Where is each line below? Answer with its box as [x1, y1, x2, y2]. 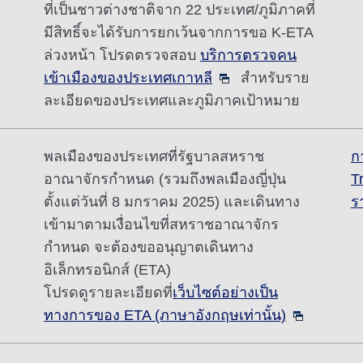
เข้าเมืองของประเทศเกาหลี [44, 70, 212, 86]
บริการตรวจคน [200, 47, 297, 63]
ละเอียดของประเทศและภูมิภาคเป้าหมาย [44, 92, 300, 109]
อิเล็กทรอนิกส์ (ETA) [44, 262, 171, 278]
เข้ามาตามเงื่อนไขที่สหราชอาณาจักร [44, 216, 279, 233]
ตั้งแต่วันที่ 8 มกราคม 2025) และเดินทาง [44, 194, 300, 210]
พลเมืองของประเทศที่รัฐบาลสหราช [44, 148, 264, 164]
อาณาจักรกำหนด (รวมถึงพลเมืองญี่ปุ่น [44, 171, 286, 187]
